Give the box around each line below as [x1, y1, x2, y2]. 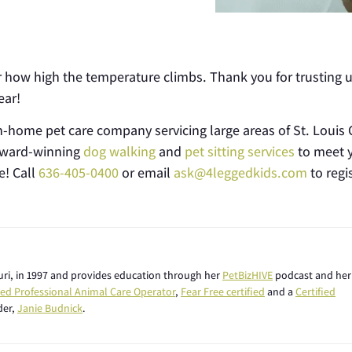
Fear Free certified [181, 284, 265, 299]
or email [119, 163, 174, 181]
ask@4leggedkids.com [174, 163, 307, 181]
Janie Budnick [17, 300, 82, 315]
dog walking [83, 142, 156, 160]
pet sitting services [185, 142, 295, 160]
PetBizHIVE [222, 267, 273, 282]
